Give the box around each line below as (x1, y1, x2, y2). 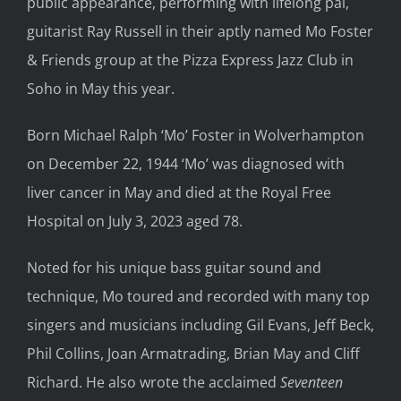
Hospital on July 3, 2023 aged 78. (27, 211, 243, 232)
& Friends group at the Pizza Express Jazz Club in (27, 50, 354, 71)
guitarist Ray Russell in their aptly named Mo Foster (27, 21, 373, 42)
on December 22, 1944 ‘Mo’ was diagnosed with (27, 154, 345, 175)
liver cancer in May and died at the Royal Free (27, 183, 331, 203)
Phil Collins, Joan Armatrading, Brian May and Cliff (27, 344, 360, 364)
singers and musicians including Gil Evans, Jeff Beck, (27, 315, 374, 336)
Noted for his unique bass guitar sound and (27, 258, 321, 278)
